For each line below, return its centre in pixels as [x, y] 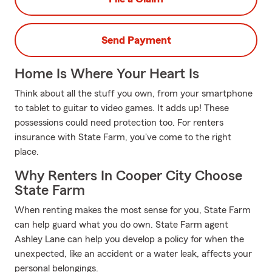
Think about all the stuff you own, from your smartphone [134, 93]
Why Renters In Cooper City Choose [128, 176]
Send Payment [136, 40]
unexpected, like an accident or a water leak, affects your [133, 254]
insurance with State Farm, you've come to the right [123, 137]
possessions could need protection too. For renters [119, 123]
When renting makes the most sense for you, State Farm [133, 210]
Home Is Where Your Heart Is [107, 74]
